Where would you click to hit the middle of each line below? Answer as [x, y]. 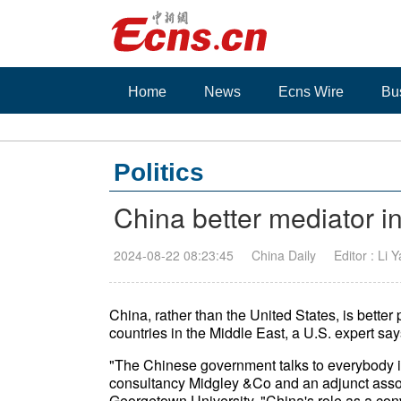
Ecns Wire [311, 92]
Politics [159, 172]
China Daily [284, 255]
